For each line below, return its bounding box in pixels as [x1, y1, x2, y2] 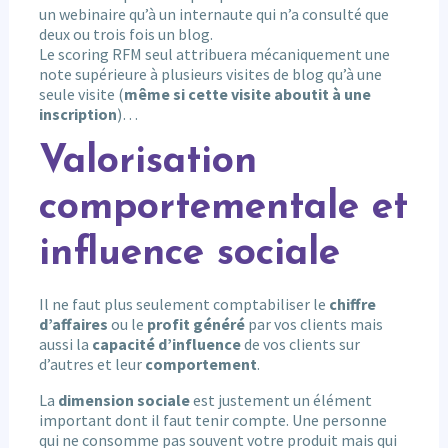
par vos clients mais [244, 314, 383, 335]
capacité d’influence [91, 334, 241, 355]
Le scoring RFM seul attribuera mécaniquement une [38, 44, 390, 65]
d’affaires [38, 314, 108, 335]
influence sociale [38, 235, 340, 275]
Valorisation [38, 143, 257, 183]
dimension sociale [57, 390, 190, 411]
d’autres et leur [38, 354, 145, 375]
